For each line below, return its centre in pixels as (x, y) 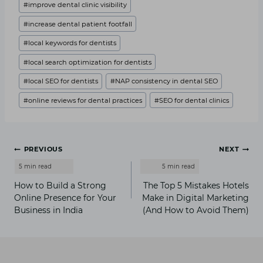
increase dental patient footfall (80, 24)
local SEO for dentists (63, 81)
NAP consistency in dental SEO (166, 81)
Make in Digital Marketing (195, 198)
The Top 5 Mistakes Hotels (196, 186)
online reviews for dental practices (85, 100)
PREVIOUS (43, 149)
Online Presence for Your (65, 198)
